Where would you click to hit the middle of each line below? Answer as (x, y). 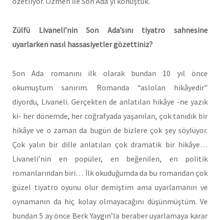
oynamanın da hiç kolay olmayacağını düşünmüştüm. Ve (110, 201)
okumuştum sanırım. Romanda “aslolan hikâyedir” (110, 87)
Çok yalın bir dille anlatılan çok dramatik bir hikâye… (110, 144)
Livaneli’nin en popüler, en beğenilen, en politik (110, 158)
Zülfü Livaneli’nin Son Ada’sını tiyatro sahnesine (110, 30)
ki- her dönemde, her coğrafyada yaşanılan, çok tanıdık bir (110, 116)
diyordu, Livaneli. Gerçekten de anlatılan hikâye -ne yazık (110, 101)
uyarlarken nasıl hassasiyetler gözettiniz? (82, 44)
